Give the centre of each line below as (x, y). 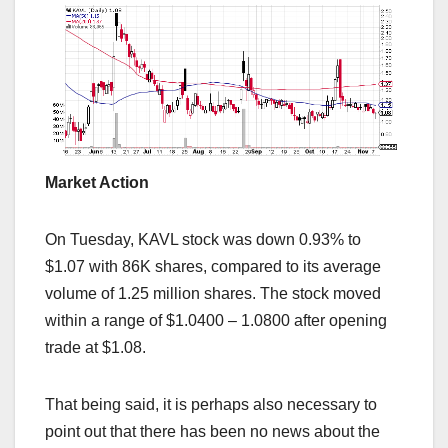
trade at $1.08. (95, 348)
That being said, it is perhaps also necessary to (211, 405)
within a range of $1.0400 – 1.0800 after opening (216, 321)
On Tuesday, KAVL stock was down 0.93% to (203, 240)
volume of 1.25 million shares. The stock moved (213, 294)
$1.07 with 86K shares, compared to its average (213, 267)
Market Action (97, 183)
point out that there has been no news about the (212, 432)
